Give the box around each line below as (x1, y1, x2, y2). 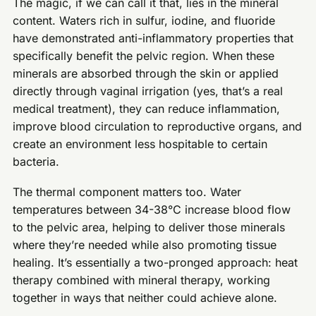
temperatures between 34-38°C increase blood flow (13, 202, 291, 217)
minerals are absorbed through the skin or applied (13, 66, 279, 80)
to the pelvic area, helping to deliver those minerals (13, 219, 286, 234)
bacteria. (13, 154, 60, 169)
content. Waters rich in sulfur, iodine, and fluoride (13, 13, 276, 28)
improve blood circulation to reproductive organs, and (13, 119, 303, 133)
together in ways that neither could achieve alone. (13, 290, 278, 305)
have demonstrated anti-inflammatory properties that (13, 31, 294, 45)
